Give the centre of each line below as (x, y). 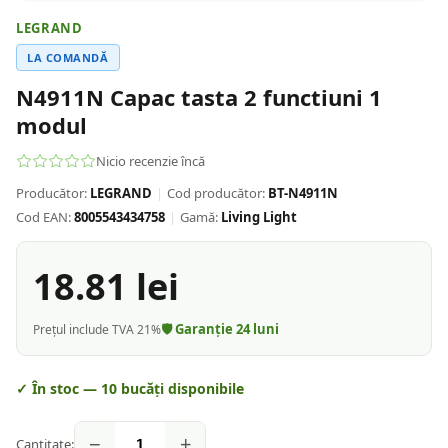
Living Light (259, 217)
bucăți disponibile (180, 388)
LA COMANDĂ (68, 57)
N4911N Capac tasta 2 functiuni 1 (199, 97)
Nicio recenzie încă (150, 161)
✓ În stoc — (58, 388)
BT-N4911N (303, 193)
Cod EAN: (43, 217)
